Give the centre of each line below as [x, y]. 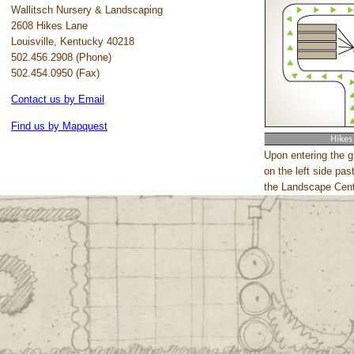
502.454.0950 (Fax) [55, 73]
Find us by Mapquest [59, 126]
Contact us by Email [58, 100]
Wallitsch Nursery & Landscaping [87, 10]
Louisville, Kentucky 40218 [73, 41]
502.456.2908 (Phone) [61, 57]
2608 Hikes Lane [49, 26]
